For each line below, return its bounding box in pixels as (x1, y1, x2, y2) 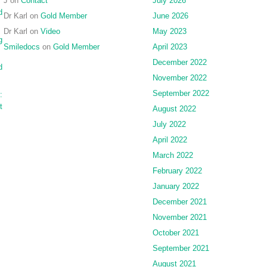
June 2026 (153, 11, 188, 20)
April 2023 (153, 42, 187, 51)
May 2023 (153, 26, 187, 36)
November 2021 (153, 212, 207, 222)
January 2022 (153, 181, 199, 191)
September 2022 (153, 88, 209, 98)
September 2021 (153, 243, 209, 253)
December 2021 (153, 197, 207, 206)
